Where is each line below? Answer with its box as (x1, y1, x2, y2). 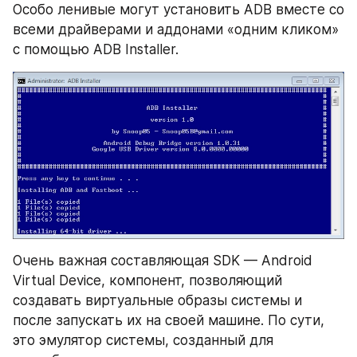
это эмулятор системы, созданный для (13, 331, 273, 348)
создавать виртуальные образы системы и (13, 292, 302, 308)
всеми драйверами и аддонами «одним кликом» (13, 21, 339, 37)
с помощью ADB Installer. (13, 41, 178, 57)
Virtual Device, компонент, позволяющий (13, 272, 282, 288)
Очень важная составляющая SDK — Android (13, 252, 312, 269)
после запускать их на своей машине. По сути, (13, 312, 324, 328)
